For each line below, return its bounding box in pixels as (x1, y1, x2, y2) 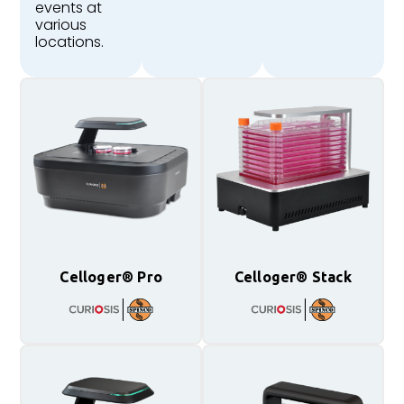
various (34, 14, 87, 35)
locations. (34, 31, 104, 52)
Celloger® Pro (60, 268, 162, 285)
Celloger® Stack (234, 268, 352, 285)
